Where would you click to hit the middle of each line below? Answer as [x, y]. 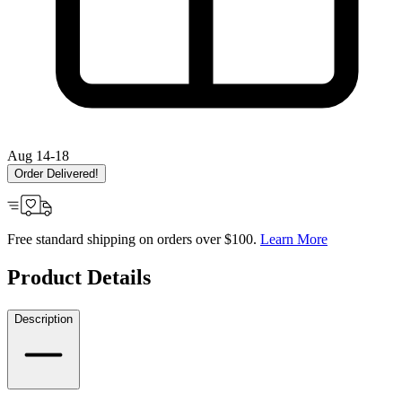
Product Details [79, 277]
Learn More [294, 239]
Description [44, 319]
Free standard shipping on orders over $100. [134, 239]
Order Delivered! [57, 173]
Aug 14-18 [38, 155]
